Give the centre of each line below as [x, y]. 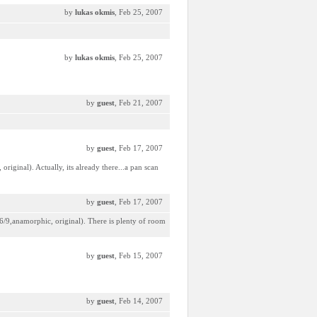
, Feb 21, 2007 [139, 103]
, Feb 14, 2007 [139, 301]
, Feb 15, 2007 [139, 255]
